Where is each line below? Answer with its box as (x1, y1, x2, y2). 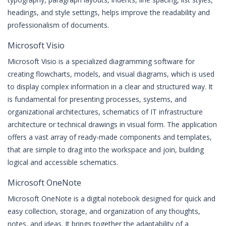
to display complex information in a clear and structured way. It (8, 82, 213, 91)
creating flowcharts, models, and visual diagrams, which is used (8, 69, 214, 79)
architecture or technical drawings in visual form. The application (8, 120, 217, 129)
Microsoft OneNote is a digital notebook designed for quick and (8, 194, 215, 203)
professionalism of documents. (8, 20, 109, 30)
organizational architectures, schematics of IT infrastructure (8, 107, 203, 117)
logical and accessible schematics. (8, 157, 118, 167)
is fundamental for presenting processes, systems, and (8, 94, 187, 104)
